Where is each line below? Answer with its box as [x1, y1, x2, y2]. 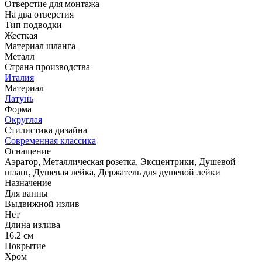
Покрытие [5, 240, 46, 251]
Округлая [5, 114, 42, 125]
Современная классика [5, 135, 96, 146]
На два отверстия [5, 9, 74, 19]
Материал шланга [5, 40, 75, 51]
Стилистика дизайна [5, 125, 87, 135]
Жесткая [5, 30, 37, 40]
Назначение [5, 177, 51, 188]
